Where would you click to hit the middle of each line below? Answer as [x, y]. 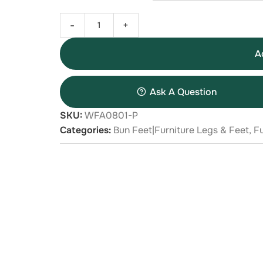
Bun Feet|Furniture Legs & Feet [181, 130]
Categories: [85, 130]
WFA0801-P [111, 115]
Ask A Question [184, 92]
